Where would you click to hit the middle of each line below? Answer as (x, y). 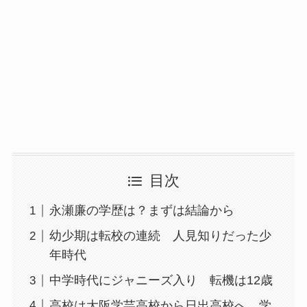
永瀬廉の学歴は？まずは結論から (142, 211)
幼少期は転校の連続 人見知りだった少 (160, 236)
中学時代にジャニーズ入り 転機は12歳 (161, 281)
